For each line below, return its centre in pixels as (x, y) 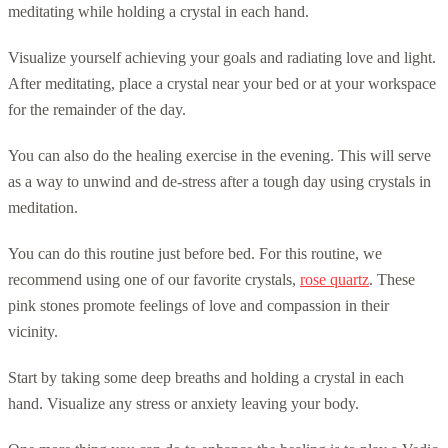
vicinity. (33, 331)
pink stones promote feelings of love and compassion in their (198, 305)
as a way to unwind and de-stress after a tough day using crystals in (219, 181)
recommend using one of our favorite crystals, (154, 279)
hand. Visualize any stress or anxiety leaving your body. (183, 403)
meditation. (43, 207)
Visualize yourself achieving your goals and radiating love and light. (222, 57)
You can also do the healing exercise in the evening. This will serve (219, 155)
